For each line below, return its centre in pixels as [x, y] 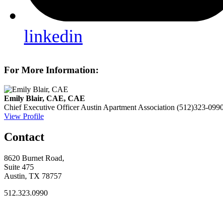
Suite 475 [19, 167]
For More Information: [51, 70]
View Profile [24, 116]
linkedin [53, 37]
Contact [24, 137]
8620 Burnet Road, [34, 158]
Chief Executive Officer [42, 107]
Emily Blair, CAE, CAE [45, 98]
